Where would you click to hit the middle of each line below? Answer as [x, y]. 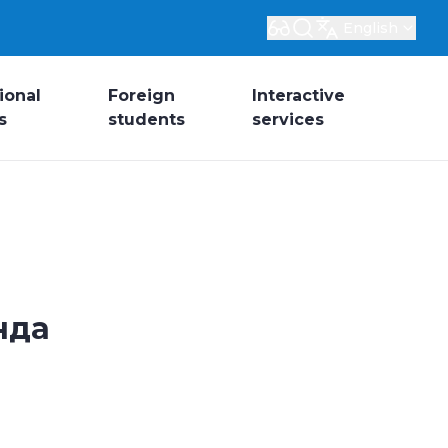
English [370, 28]
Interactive [298, 95]
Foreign [141, 95]
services [288, 119]
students [146, 119]
